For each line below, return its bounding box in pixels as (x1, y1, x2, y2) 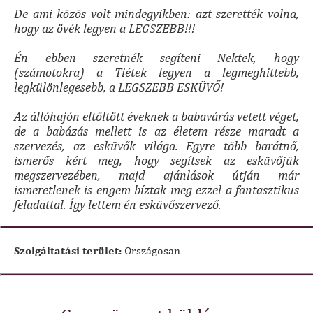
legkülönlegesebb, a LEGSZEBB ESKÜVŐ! (14, 80, 224, 95)
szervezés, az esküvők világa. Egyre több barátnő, (14, 138, 299, 154)
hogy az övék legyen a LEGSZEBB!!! (14, 21, 195, 36)
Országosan (122, 244, 180, 258)
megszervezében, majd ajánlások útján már (14, 168, 299, 183)
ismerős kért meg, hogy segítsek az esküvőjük (14, 153, 299, 168)
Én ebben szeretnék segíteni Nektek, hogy (14, 50, 299, 66)
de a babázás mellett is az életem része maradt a (14, 124, 299, 139)
